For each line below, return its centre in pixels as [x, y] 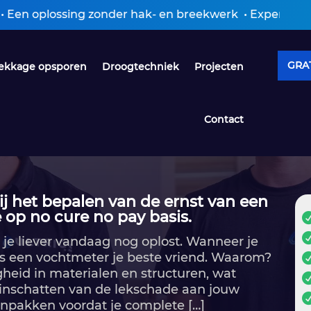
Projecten [219, 67]
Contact [224, 119]
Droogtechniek [141, 67]
